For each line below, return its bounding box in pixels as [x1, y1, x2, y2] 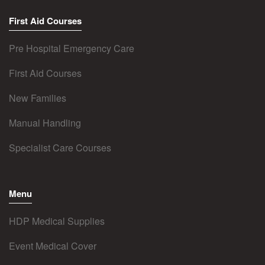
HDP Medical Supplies [9, 214, 105, 228]
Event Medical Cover [9, 238, 96, 253]
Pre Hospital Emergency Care [9, 41, 134, 55]
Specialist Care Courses [9, 140, 111, 154]
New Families [9, 91, 66, 105]
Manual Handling [9, 115, 81, 130]
